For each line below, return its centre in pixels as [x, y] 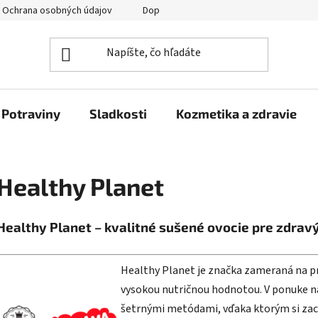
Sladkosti [118, 114]
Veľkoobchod [273, 11]
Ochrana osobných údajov [57, 11]
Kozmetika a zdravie [236, 114]
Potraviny [31, 114]
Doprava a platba [179, 11]
